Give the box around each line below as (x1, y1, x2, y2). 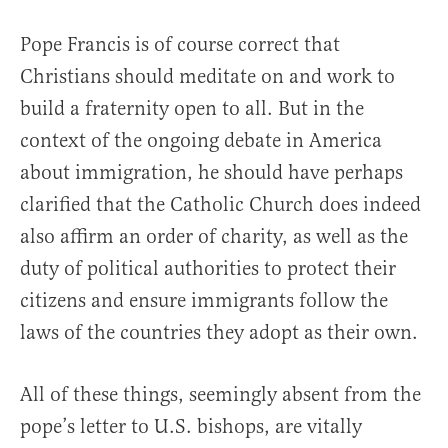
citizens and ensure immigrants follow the (20, 288, 388, 314)
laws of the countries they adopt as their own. (20, 320, 423, 346)
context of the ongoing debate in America (20, 128, 382, 154)
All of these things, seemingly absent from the (20, 382, 421, 408)
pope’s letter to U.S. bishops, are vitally (20, 414, 362, 440)
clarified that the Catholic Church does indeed (20, 192, 421, 218)
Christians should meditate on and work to (20, 64, 395, 90)
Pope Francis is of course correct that (20, 32, 340, 58)
